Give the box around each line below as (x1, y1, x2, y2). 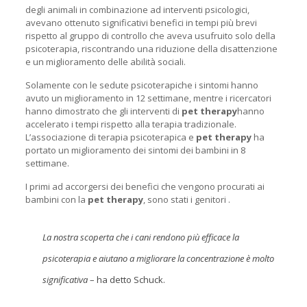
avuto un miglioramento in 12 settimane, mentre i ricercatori (25, 92, 271, 105)
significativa (42, 273, 88, 286)
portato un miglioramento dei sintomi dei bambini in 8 (25, 144, 245, 157)
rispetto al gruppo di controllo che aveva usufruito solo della (25, 29, 275, 42)
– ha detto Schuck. (87, 273, 165, 286)
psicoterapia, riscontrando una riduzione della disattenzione (25, 42, 278, 56)
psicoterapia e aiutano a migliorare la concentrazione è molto (42, 252, 274, 265)
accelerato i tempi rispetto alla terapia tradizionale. (25, 118, 236, 131)
